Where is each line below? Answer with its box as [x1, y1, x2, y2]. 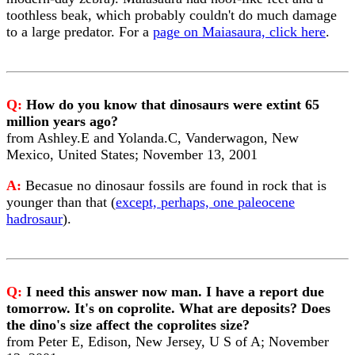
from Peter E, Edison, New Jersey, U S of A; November [6, 334, 329, 349]
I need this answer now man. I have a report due [26, 284, 324, 300]
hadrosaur [6, 211, 63, 227]
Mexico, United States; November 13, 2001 [6, 147, 258, 162]
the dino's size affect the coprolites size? [6, 317, 250, 333]
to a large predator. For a [6, 24, 153, 40]
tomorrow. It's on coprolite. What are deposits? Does [6, 300, 330, 316]
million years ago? [6, 113, 118, 129]
